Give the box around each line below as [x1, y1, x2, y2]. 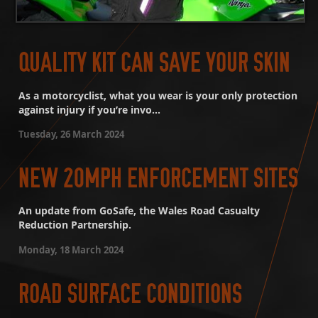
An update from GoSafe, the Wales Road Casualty [18, 204, 261, 219]
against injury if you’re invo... [18, 102, 161, 117]
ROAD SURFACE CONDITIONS [18, 278, 243, 309]
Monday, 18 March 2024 [18, 243, 124, 256]
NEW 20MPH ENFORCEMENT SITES [18, 163, 299, 194]
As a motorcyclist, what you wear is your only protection [18, 88, 298, 103]
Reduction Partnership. [18, 218, 132, 233]
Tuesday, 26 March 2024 [18, 128, 125, 141]
